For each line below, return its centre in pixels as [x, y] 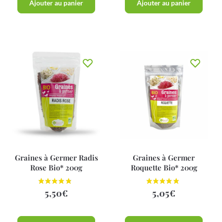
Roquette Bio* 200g [164, 167]
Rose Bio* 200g [56, 167]
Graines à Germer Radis [56, 157]
